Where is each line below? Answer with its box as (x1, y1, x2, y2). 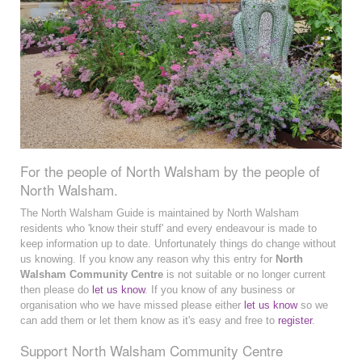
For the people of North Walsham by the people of (20, 161, 320, 182)
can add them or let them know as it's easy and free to (20, 314, 278, 327)
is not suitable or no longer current (163, 268, 326, 281)
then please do (20, 284, 92, 297)
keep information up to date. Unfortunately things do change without (20, 238, 336, 250)
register (278, 314, 312, 327)
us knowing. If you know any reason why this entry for (20, 253, 276, 266)
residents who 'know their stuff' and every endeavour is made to (20, 222, 317, 235)
